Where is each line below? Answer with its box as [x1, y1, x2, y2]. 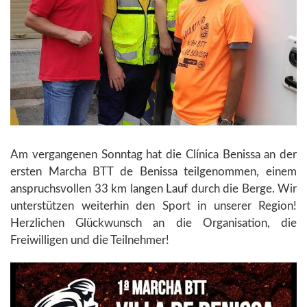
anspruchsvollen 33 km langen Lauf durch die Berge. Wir [10, 183, 297, 195]
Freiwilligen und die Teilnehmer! [10, 234, 169, 247]
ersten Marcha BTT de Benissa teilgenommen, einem [10, 166, 297, 178]
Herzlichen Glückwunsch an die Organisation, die [10, 217, 297, 230]
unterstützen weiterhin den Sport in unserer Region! [10, 200, 297, 212]
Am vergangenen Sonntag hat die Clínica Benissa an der [10, 149, 297, 161]
